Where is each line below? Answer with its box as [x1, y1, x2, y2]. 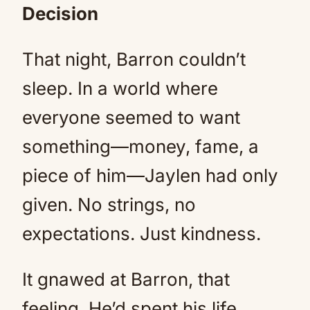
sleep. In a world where [22, 77, 218, 99]
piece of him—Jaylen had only [22, 165, 278, 186]
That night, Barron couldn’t [22, 48, 246, 70]
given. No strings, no [22, 194, 196, 215]
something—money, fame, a [22, 136, 259, 157]
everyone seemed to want [22, 107, 240, 128]
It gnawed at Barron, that [22, 268, 230, 290]
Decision [22, 3, 98, 24]
